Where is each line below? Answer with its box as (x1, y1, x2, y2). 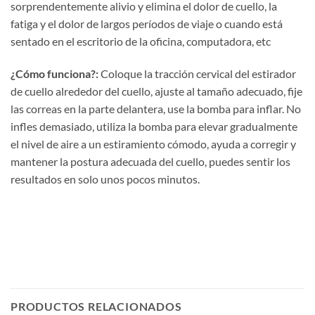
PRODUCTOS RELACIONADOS (11, 299, 182, 313)
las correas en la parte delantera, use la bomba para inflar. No (11, 102, 301, 116)
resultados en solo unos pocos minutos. (11, 172, 200, 186)
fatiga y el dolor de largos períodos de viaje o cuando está (11, 17, 283, 31)
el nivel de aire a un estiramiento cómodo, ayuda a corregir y (11, 137, 296, 151)
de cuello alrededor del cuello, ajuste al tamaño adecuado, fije (11, 84, 302, 98)
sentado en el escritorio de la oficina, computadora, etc (11, 34, 271, 49)
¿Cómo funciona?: (11, 67, 98, 81)
